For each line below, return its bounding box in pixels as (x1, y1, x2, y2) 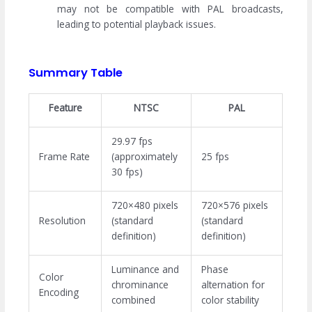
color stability (201, 293, 259, 307)
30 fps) (111, 165, 143, 179)
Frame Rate (38, 150, 90, 164)
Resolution (38, 214, 86, 228)
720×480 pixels (111, 198, 178, 212)
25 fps (201, 150, 229, 164)
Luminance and (111, 263, 179, 276)
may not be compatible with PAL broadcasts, (57, 2, 283, 16)
